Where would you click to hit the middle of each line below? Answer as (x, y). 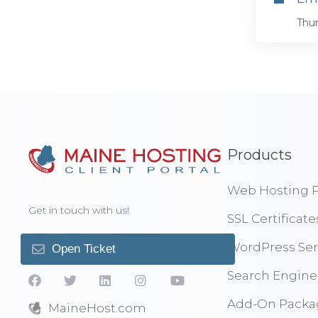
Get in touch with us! (79, 210)
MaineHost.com (97, 308)
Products (259, 155)
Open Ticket (84, 249)
